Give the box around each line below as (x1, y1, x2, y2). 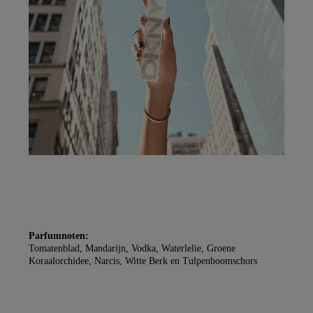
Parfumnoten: (29, 231, 89, 242)
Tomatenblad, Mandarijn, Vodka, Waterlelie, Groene (29, 243, 235, 254)
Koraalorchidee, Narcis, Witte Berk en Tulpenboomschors (29, 256, 257, 267)
